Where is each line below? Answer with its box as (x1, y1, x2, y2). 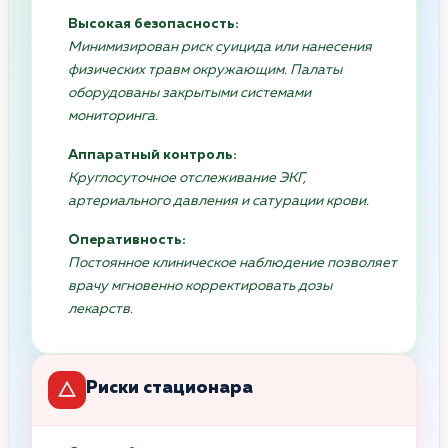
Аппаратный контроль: (68, 147, 237, 162)
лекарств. (68, 301, 133, 316)
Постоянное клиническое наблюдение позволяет (68, 255, 397, 270)
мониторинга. (68, 108, 158, 123)
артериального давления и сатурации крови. (68, 193, 369, 208)
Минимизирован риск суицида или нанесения (68, 39, 372, 54)
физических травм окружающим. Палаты (68, 62, 342, 77)
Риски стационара (86, 379, 253, 398)
